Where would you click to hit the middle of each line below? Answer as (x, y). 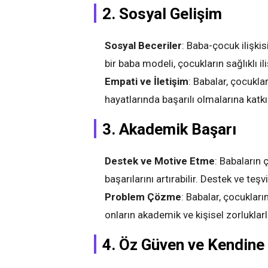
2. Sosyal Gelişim (162, 14)
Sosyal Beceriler (143, 45)
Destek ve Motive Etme (160, 161)
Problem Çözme (143, 197)
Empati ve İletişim (147, 81)
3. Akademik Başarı (169, 129)
